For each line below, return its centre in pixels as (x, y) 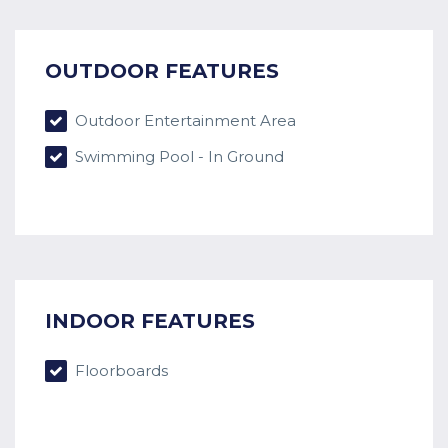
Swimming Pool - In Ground (177, 157)
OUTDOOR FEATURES (162, 71)
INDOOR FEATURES (150, 321)
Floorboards (119, 371)
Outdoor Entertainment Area (183, 121)
